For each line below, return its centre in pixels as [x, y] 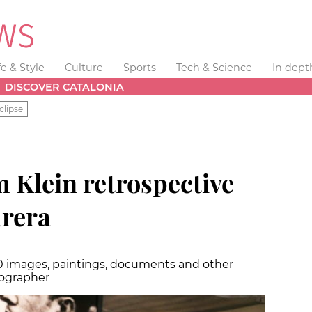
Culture [84, 68]
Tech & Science [214, 68]
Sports [139, 68]
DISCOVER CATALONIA [65, 87]
